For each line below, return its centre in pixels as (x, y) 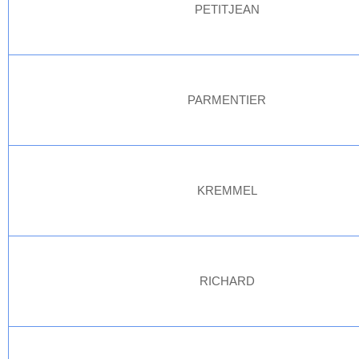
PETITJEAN (227, 9)
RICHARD (227, 281)
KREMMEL (227, 190)
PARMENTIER (227, 100)
